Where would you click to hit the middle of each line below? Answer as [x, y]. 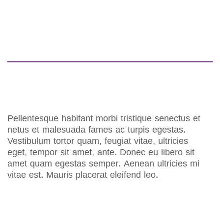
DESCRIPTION [30, 71]
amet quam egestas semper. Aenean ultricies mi [103, 164]
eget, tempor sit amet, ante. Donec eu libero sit [101, 153]
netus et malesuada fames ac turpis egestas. [96, 130]
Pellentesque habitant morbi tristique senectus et [104, 119]
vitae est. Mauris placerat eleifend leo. [83, 175]
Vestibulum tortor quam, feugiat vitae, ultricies [98, 141]
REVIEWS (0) [28, 91]
